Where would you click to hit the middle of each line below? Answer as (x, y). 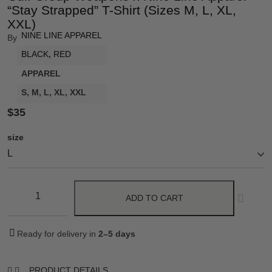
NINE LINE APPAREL (62, 35)
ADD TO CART (154, 198)
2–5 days (117, 234)
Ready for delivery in (58, 234)
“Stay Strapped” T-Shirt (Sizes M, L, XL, (122, 10)
